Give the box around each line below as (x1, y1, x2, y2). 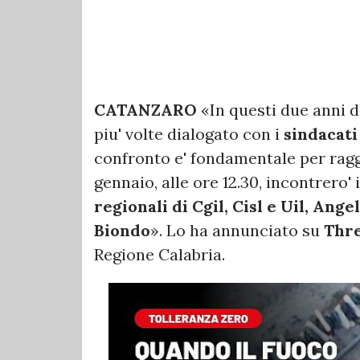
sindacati (284, 123, 358, 144)
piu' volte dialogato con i (94, 123, 284, 144)
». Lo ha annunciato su (150, 219, 324, 240)
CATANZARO (94, 99, 197, 120)
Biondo (94, 219, 150, 240)
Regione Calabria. (94, 243, 225, 264)
